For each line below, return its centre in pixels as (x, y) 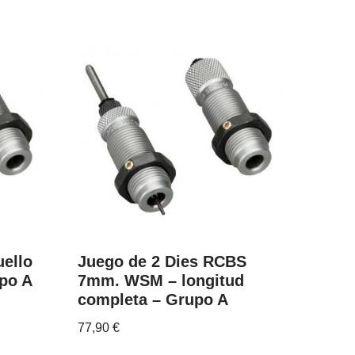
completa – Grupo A (153, 299)
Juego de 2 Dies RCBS (162, 261)
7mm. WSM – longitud (161, 280)
